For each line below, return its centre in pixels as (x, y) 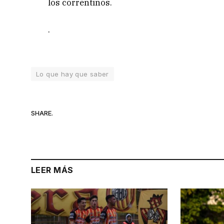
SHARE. (42, 113)
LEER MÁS (52, 170)
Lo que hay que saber (72, 74)
